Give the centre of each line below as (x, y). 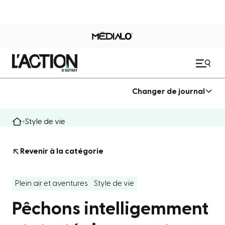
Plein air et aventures (51, 183)
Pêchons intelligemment (110, 209)
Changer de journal (168, 91)
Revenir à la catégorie (62, 151)
